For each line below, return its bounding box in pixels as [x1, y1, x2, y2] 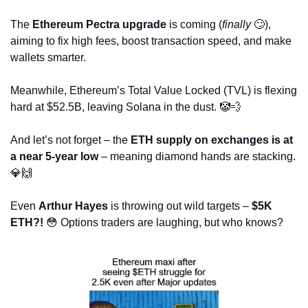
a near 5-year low [10, 150, 98, 162]
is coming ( [166, 18, 222, 30]
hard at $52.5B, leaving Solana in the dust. [10, 100, 219, 113]
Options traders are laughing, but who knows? [58, 216, 286, 228]
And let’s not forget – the [10, 133, 131, 146]
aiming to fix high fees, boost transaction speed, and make [10, 34, 291, 47]
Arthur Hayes [38, 199, 108, 212]
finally [222, 18, 251, 30]
